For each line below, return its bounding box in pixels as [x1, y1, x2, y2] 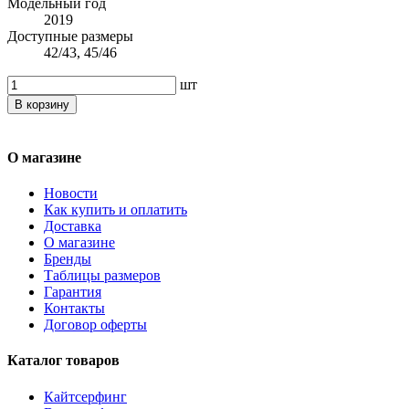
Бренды [44, 251, 91, 267]
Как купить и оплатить [44, 202, 187, 218]
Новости [44, 185, 98, 202]
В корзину [15, 97, 69, 111]
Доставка [44, 218, 101, 235]
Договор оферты [44, 317, 147, 333]
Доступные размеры [7, 27, 133, 44]
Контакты [44, 300, 105, 317]
